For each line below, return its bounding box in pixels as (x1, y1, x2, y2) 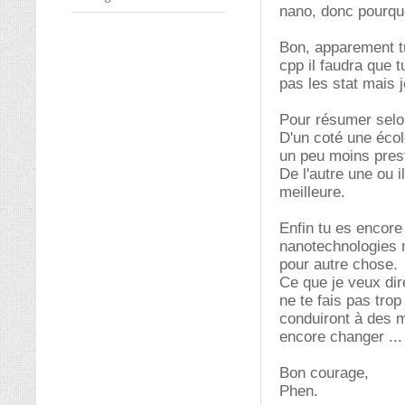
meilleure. (279, 184, 345, 201)
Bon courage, (279, 364, 369, 381)
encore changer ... (279, 328, 402, 345)
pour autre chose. (279, 256, 398, 273)
